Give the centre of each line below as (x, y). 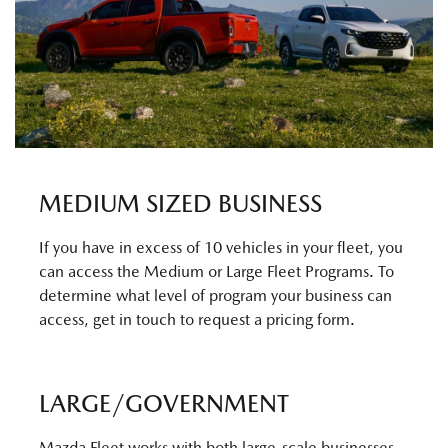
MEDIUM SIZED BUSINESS (180, 204)
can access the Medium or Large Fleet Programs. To (216, 272)
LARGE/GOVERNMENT (164, 404)
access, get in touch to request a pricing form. (197, 320)
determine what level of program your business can (215, 296)
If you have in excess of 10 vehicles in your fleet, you (221, 248)
